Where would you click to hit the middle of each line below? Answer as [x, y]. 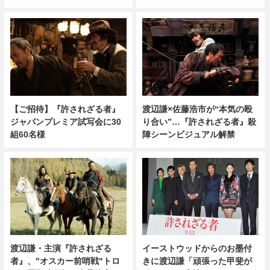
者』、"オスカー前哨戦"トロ [65, 261]
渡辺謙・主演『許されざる [61, 249]
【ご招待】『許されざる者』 [65, 109]
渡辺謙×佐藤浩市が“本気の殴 [198, 109]
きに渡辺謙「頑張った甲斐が [197, 261]
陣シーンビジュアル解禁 [189, 134]
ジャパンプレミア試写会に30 [65, 121]
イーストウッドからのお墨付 [197, 249]
